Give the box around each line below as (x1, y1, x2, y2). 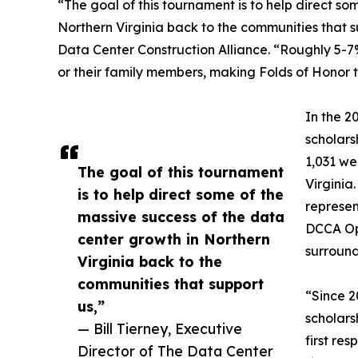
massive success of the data (78, 208, 284, 226)
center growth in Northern (78, 230, 270, 249)
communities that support (78, 275, 264, 293)
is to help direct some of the (78, 185, 284, 204)
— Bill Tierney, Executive (78, 320, 242, 338)
